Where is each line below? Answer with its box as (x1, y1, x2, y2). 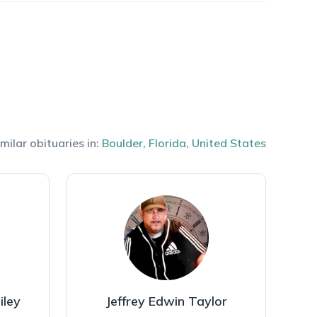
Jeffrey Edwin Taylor (105, 293, 227, 309)
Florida (149, 136, 186, 150)
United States (192, 136, 266, 150)
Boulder (102, 136, 143, 150)
